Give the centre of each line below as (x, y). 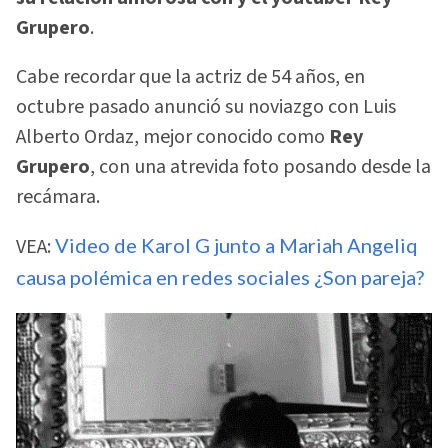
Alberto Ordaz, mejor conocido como (172, 136)
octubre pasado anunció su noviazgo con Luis (206, 106)
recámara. (58, 196)
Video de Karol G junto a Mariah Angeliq (234, 245)
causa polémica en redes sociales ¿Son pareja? (220, 277)
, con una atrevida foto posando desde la (260, 166)
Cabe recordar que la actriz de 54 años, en (190, 76)
